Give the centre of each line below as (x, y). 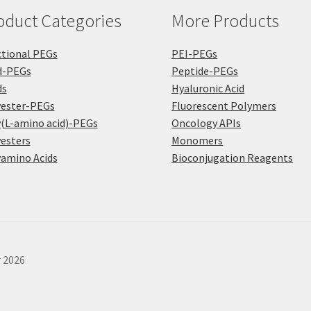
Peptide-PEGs (205, 70)
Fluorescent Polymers (224, 105)
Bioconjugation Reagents (233, 157)
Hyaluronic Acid (208, 88)
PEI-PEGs (195, 53)
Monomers (197, 140)
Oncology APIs (207, 123)
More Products (226, 20)
